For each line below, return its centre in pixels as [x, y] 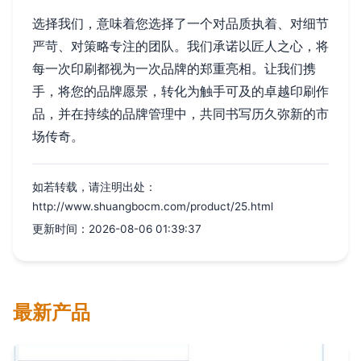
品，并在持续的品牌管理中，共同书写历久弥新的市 [180, 114]
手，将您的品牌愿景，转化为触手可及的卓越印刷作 [180, 91]
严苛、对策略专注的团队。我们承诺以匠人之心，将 [180, 46]
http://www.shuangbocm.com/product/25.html [153, 207]
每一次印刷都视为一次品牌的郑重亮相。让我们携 [174, 69]
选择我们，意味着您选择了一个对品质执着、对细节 [180, 24]
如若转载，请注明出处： [94, 187]
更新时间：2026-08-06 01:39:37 [117, 229]
